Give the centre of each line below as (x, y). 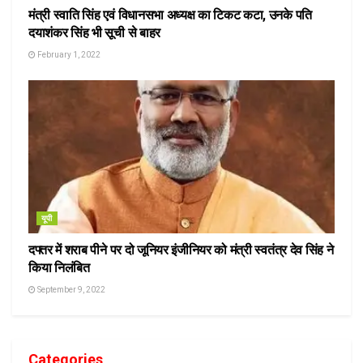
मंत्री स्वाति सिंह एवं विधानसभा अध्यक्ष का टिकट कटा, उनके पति (170, 15)
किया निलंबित (59, 267)
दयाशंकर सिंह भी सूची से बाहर (94, 32)
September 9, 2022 (70, 289)
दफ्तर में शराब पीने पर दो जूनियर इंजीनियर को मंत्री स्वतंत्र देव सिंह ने (181, 250)
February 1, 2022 (68, 54)
